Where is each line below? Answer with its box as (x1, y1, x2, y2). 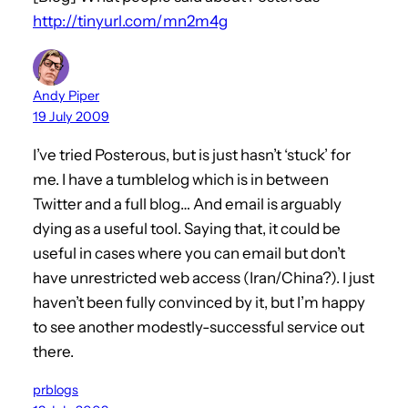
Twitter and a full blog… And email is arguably (33, 194, 342, 213)
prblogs (33, 381, 78, 398)
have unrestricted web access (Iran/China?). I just (33, 268, 374, 287)
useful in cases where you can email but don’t (33, 243, 345, 262)
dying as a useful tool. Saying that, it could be (33, 219, 341, 238)
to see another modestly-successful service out (33, 317, 364, 336)
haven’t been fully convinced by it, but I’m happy (33, 292, 365, 311)
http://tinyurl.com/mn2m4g (33, 11, 228, 30)
